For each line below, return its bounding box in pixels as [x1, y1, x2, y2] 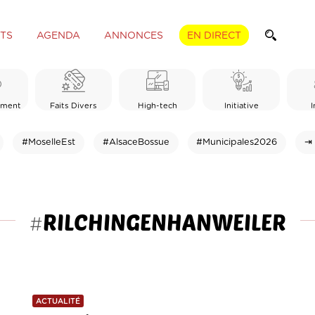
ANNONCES [103, 30, 163, 41]
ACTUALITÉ [36, 297, 81, 306]
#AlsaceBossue [102, 137, 169, 147]
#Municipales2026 [196, 137, 278, 147]
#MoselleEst [22, 137, 76, 147]
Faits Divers [50, 101, 98, 110]
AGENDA [36, 30, 80, 41]
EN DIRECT [186, 30, 241, 41]
